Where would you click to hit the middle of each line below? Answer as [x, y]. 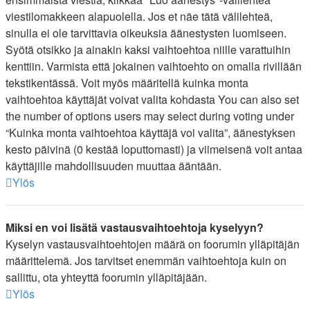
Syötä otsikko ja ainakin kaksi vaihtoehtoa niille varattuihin [148, 49]
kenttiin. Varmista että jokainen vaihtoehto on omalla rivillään [154, 66]
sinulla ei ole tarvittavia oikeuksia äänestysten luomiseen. [146, 33]
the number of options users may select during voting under [150, 116]
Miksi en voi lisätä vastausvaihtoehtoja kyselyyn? [135, 227]
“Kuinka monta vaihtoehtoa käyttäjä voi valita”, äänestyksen [151, 133]
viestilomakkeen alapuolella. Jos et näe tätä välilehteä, [139, 16]
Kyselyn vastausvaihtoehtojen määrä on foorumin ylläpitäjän [153, 244]
